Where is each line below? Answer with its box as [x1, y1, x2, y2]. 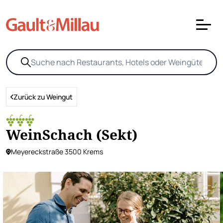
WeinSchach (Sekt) [6, 125, 137, 144]
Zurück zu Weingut [13, 92, 73, 102]
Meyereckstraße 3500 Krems [11, 147, 103, 156]
